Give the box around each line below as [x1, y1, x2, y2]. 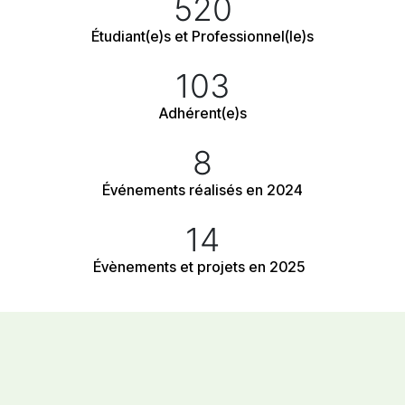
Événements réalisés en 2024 [102, 181, 303, 200]
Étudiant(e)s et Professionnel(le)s [91, 27, 314, 46]
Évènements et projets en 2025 [93, 258, 312, 277]
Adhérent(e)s [158, 104, 247, 123]
